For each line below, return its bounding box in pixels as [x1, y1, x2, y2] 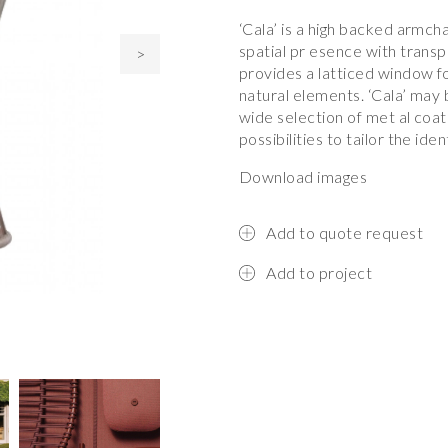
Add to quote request [266, 223, 424, 243]
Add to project [266, 263, 373, 283]
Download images [239, 167, 368, 186]
